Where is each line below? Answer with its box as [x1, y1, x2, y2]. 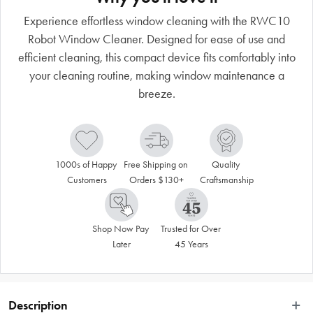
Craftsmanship [199, 173, 254, 186]
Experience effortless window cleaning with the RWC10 [23, 13, 290, 29]
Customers [66, 173, 107, 186]
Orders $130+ [129, 173, 184, 186]
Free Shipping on [123, 158, 188, 170]
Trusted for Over [160, 222, 221, 235]
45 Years [175, 238, 208, 250]
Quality [211, 158, 240, 170]
